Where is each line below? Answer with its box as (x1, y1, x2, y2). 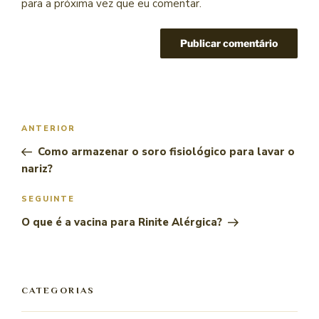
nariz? (21, 161, 53, 176)
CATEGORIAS (21, 285, 95, 296)
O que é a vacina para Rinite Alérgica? (21, 215, 222, 230)
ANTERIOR (21, 122, 75, 134)
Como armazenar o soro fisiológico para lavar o (37, 144, 295, 159)
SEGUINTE (21, 194, 75, 205)
